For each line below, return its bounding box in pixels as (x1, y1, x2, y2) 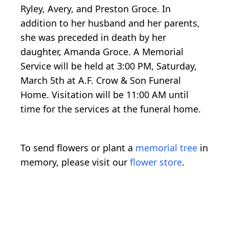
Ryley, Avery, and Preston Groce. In (20, 3, 171, 15)
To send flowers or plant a (20, 142, 135, 154)
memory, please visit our (20, 156, 130, 169)
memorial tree (135, 142, 197, 154)
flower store (130, 156, 182, 169)
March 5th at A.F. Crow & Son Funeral (20, 74, 181, 87)
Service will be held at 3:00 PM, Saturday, (20, 60, 197, 73)
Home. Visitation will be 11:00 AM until (20, 88, 189, 101)
